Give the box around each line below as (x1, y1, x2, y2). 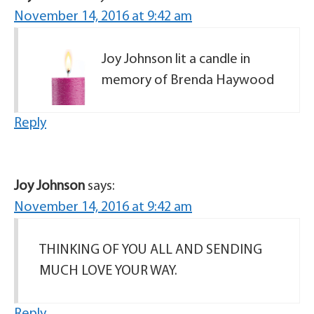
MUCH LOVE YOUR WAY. (39, 264, 177, 278)
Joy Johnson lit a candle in (102, 53, 250, 67)
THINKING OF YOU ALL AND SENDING (39, 243, 262, 257)
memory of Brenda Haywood (102, 74, 274, 88)
